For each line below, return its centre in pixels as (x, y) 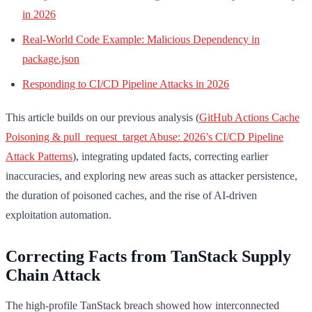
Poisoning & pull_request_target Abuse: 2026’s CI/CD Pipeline (145, 137)
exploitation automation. (58, 215)
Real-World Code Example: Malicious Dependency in (141, 40)
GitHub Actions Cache (249, 118)
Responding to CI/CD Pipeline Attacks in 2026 (126, 84)
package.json (51, 59)
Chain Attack (53, 275)
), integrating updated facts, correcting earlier (170, 157)
